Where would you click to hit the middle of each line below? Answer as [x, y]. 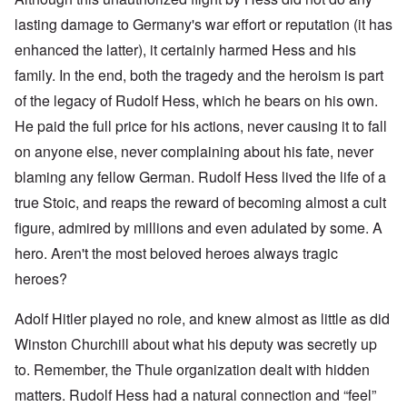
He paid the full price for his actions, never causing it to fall [201, 126]
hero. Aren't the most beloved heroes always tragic [176, 253]
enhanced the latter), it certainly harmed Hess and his [185, 50]
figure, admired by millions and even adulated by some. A [199, 228]
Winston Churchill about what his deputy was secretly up [196, 344]
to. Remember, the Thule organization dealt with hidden [192, 370]
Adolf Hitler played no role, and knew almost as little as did [202, 319]
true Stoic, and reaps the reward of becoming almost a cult [200, 203]
